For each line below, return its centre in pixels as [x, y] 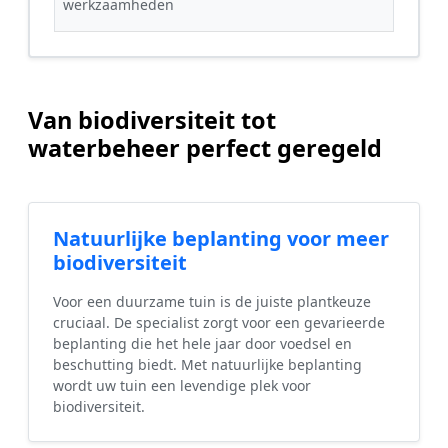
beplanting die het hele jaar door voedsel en [202, 343]
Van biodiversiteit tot [152, 120]
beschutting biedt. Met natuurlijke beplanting [207, 364]
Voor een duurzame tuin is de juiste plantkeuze [212, 301]
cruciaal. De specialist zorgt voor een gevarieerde [219, 322]
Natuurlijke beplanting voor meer [221, 238]
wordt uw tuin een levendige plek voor [182, 385]
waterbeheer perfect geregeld [205, 148]
